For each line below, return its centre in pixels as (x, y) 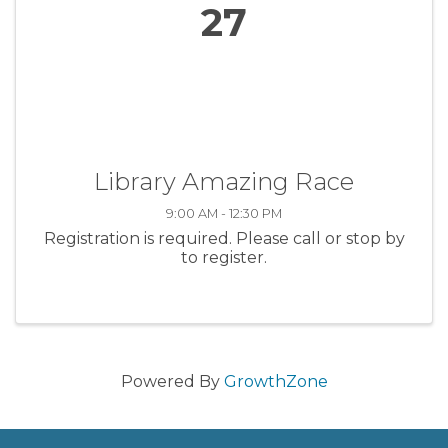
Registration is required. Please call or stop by (224, 238)
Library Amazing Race (224, 181)
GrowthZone (275, 381)
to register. (224, 257)
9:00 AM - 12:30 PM (224, 213)
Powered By (172, 381)
